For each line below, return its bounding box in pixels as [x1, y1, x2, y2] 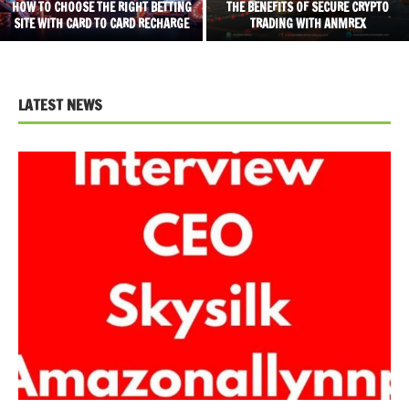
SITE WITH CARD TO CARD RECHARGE [14, 16, 189, 33]
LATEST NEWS [18, 95, 102, 116]
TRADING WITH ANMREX [249, 16, 366, 33]
